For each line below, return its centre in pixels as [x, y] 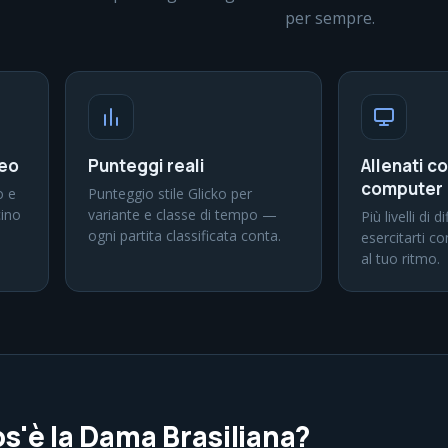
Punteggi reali [146, 165]
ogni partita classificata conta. [184, 235]
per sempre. [330, 18]
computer [402, 188]
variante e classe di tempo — [182, 214]
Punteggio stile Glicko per [170, 193]
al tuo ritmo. [400, 258]
